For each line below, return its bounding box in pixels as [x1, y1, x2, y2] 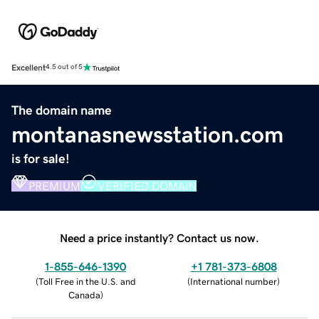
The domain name [11, 103, 112, 117]
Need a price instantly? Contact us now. [60, 231, 259, 244]
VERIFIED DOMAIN [98, 179, 197, 192]
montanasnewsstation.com [11, 122, 283, 146]
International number [190, 276, 277, 286]
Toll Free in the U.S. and [38, 276, 136, 286]
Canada [68, 290, 100, 300]
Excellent [11, 63, 46, 72]
